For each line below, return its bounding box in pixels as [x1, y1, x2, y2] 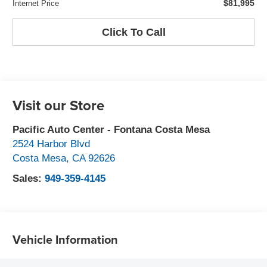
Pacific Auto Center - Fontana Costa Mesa [13, 124, 210, 135]
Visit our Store [13, 95, 105, 116]
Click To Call [101, 26, 166, 38]
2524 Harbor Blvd [13, 138, 91, 150]
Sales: [13, 173, 45, 184]
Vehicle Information [13, 230, 119, 248]
